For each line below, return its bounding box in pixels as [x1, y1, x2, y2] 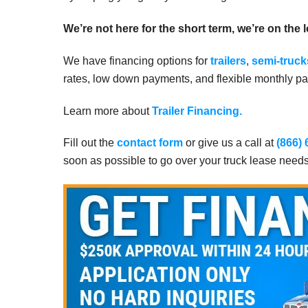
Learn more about [63, 104, 152, 117]
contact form [117, 137, 183, 149]
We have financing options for [63, 54, 210, 67]
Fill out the [63, 137, 117, 149]
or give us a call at [183, 137, 276, 149]
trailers [210, 54, 246, 67]
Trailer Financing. [152, 104, 242, 117]
